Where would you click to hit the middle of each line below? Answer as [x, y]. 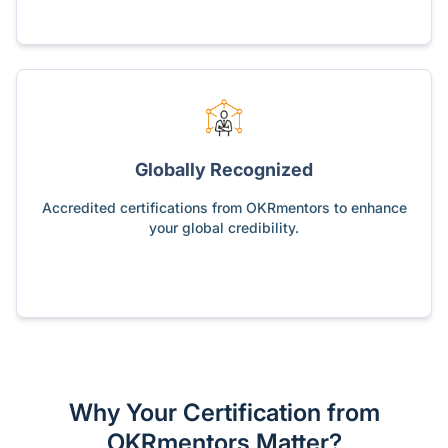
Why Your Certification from [224, 412]
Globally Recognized [224, 169]
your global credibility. [224, 227]
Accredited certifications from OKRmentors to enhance [224, 207]
